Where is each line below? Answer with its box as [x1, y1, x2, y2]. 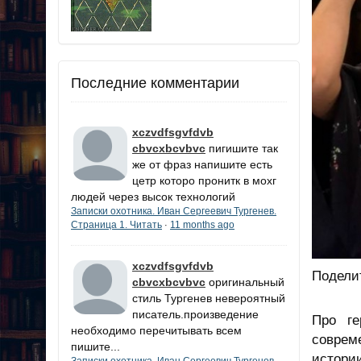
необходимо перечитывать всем [71, 323, 242, 337]
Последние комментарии [71, 74, 239, 91]
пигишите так [209, 141, 278, 155]
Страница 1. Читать [71, 218, 162, 230]
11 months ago [170, 218, 234, 230]
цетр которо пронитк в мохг [132, 173, 276, 187]
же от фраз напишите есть [132, 157, 272, 171]
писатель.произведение [132, 307, 259, 321]
